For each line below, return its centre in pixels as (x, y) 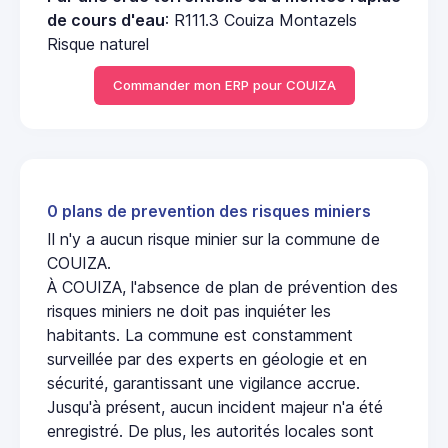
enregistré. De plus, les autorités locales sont (210, 431)
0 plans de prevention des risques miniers (209, 212)
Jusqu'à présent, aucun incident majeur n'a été (215, 407)
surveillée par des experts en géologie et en (207, 359)
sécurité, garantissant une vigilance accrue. (203, 383)
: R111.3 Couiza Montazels (261, 19)
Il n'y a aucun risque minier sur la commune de (213, 239)
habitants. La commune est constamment (200, 335)
